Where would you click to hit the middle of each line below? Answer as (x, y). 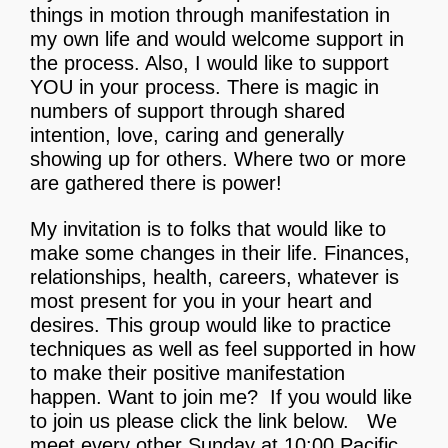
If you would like (335, 397)
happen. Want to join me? (144, 397)
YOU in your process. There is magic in (204, 87)
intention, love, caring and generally (187, 135)
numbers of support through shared (187, 111)
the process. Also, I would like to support (209, 63)
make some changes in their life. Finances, (220, 253)
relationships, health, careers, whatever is (214, 277)
